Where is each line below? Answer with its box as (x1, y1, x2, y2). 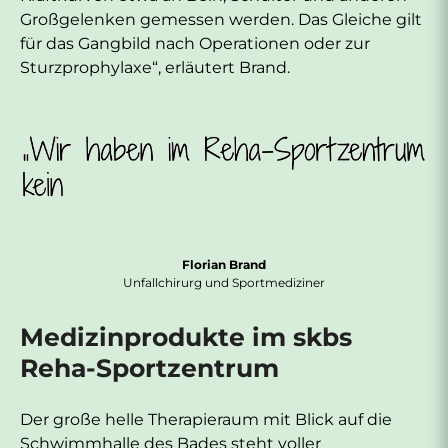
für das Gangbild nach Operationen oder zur (20, 34, 370, 54)
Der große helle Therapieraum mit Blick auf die (20, 409, 392, 429)
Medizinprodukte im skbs (20, 321, 352, 352)
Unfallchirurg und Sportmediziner (123, 274, 325, 290)
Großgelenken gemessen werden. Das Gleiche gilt (20, 10, 422, 30)
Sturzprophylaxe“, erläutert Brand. (20, 58, 290, 78)
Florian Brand (182, 256, 266, 272)
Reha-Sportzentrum (20, 352, 279, 383)
